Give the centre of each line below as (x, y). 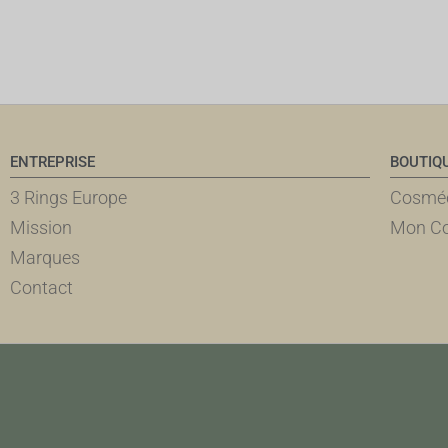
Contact (41, 287)
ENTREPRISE (52, 162)
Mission (41, 227)
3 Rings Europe (68, 197)
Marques (45, 257)
